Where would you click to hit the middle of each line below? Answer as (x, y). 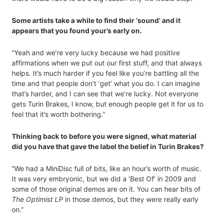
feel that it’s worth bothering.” (58, 114)
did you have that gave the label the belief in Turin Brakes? (108, 147)
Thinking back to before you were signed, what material (104, 136)
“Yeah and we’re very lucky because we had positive (96, 53)
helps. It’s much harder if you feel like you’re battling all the (105, 73)
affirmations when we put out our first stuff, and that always (107, 63)
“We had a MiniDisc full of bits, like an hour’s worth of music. (107, 169)
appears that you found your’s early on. (77, 31)
